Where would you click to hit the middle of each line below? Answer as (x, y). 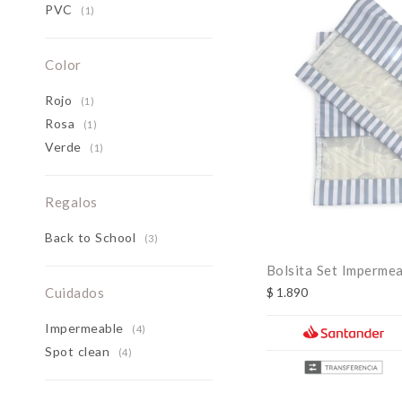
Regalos (71, 202)
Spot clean (79, 351)
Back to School (92, 237)
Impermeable (86, 328)
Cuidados (74, 293)
